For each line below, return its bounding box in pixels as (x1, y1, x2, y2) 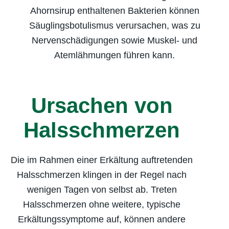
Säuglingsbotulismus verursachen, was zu (29, 20, 200, 31)
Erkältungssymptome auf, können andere (18, 214, 186, 224)
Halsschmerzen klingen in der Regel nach (17, 169, 187, 180)
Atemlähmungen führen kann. (54, 50, 175, 60)
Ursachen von (31, 93, 173, 118)
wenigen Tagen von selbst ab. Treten (27, 184, 177, 195)
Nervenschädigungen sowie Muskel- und (32, 35, 197, 45)
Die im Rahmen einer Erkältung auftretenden (11, 154, 193, 165)
